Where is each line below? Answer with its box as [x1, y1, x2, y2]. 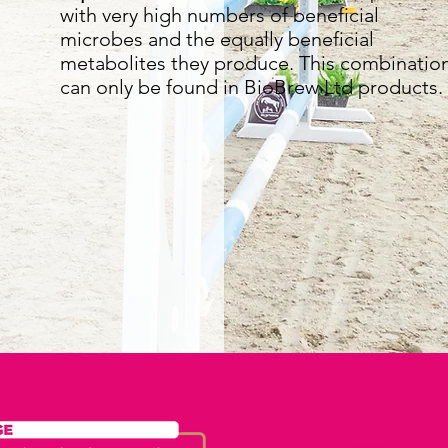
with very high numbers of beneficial [60, 3, 379, 27]
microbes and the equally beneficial [60, 27, 374, 51]
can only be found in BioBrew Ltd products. [60, 75, 443, 99]
